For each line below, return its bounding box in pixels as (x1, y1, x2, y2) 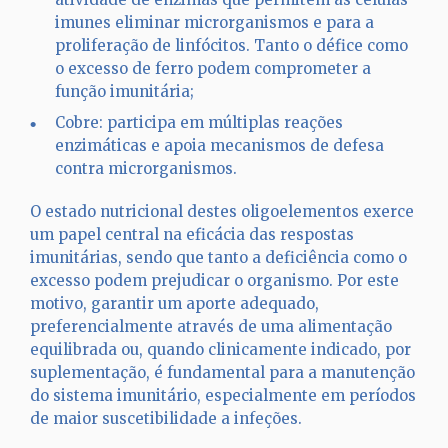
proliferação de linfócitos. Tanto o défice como (55, 36, 408, 55)
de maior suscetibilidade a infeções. (30, 409, 302, 428)
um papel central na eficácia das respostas (30, 225, 354, 244)
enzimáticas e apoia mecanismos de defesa (55, 136, 384, 155)
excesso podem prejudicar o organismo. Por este (30, 271, 399, 290)
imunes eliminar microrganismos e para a (55, 13, 374, 32)
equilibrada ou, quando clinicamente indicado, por (30, 340, 411, 359)
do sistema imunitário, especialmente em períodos (30, 386, 416, 405)
